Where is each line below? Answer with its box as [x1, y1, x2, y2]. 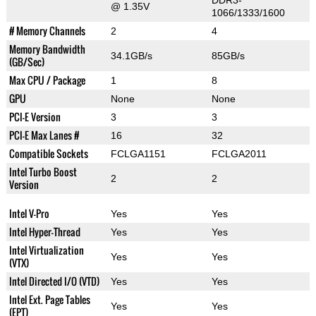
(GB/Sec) [8, 54, 44, 70]
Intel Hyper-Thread [8, 224, 80, 240]
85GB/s [211, 50, 245, 62]
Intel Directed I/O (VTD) [8, 274, 99, 289]
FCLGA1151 [110, 148, 166, 160]
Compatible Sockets [8, 146, 88, 162]
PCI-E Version [8, 109, 61, 125]
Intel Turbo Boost [8, 164, 77, 180]
